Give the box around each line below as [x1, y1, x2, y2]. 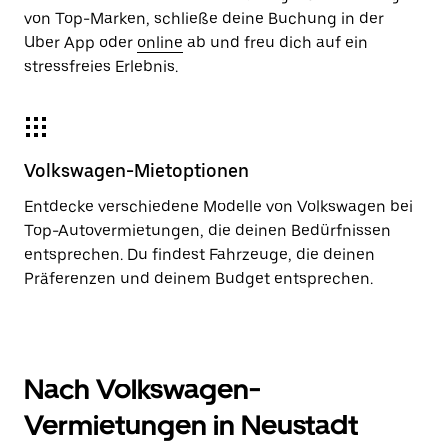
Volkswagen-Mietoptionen [24, 160, 249, 181]
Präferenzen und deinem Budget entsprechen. [24, 269, 373, 288]
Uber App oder [24, 33, 137, 52]
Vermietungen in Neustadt [24, 408, 358, 442]
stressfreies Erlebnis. [24, 57, 178, 76]
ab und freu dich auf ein [183, 33, 368, 52]
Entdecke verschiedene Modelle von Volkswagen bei [24, 197, 413, 216]
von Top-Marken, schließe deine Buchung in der [24, 9, 384, 28]
